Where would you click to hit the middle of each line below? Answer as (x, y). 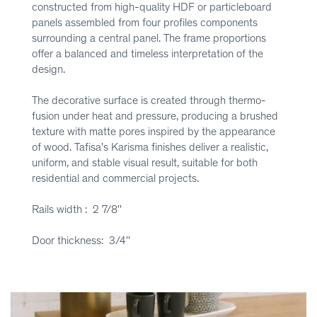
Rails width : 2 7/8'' (77, 209)
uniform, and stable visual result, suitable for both (145, 162)
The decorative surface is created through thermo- (149, 100)
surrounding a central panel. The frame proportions (149, 38)
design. (48, 69)
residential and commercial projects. (115, 178)
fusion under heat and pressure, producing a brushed (155, 116)
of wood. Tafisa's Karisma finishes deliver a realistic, (150, 147)
